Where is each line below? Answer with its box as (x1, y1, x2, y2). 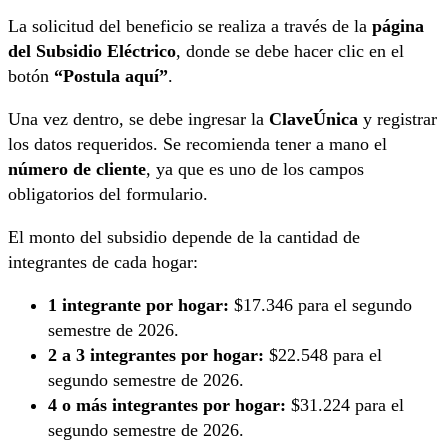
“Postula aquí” (54, 66, 168, 87)
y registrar (358, 109, 437, 130)
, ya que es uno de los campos (146, 159, 364, 180)
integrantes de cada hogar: (8, 252, 198, 273)
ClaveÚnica (269, 109, 358, 130)
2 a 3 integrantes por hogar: (48, 345, 264, 366)
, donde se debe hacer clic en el (176, 41, 404, 62)
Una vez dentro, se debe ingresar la (8, 109, 269, 130)
